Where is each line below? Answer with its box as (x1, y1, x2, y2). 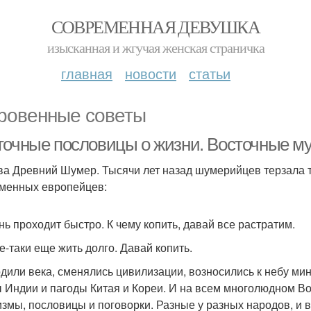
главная (61, 63, 112, 83)
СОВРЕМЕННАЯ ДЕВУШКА (51, 15, 260, 38)
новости (125, 63, 176, 83)
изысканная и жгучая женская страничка (47, 38, 264, 57)
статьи (189, 63, 230, 83)
